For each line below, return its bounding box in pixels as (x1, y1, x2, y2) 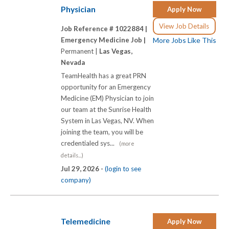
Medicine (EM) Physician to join (61, 94, 154, 102)
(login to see (105, 164, 141, 173)
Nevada (61, 58, 85, 66)
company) (61, 175, 91, 184)
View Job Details (159, 22, 210, 31)
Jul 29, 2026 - (61, 164, 105, 173)
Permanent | (61, 47, 99, 55)
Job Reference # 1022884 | (61, 24, 147, 33)
